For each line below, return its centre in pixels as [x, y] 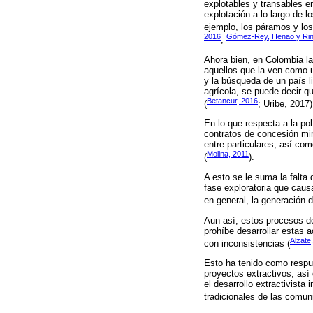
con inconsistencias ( [247, 243]
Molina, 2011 [228, 154]
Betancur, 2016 [232, 100]
